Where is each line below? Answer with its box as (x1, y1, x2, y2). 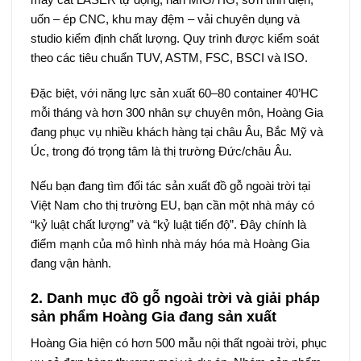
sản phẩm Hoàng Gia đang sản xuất (30, 308, 276, 325)
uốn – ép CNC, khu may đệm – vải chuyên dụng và (30, 12, 300, 27)
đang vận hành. (30, 256, 111, 271)
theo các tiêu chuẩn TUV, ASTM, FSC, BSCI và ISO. (30, 51, 308, 65)
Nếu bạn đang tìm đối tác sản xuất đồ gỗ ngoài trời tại (30, 179, 310, 193)
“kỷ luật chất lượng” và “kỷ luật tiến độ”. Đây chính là (30, 218, 306, 232)
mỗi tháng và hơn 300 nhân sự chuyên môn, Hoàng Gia (30, 105, 323, 119)
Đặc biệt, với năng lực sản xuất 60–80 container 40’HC (30, 85, 318, 100)
